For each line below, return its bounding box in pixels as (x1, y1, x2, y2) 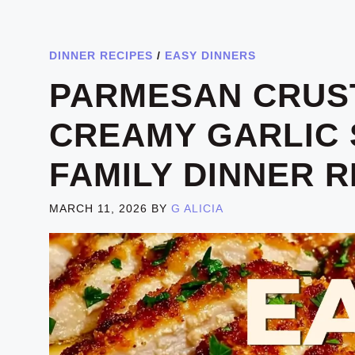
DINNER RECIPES (49, 48, 153, 62)
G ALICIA (171, 201, 223, 215)
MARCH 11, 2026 (49, 201, 147, 215)
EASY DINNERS (165, 48, 256, 62)
